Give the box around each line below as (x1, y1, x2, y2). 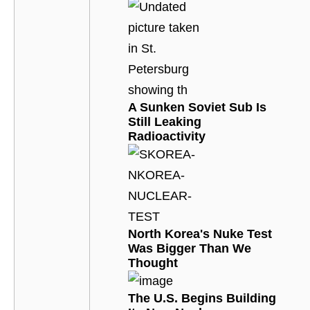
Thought (127, 255, 178, 270)
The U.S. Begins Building (127, 291, 276, 305)
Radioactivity (127, 129, 206, 143)
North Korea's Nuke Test (127, 226, 272, 241)
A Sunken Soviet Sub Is (127, 100, 266, 114)
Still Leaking (127, 114, 201, 129)
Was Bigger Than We (127, 241, 251, 255)
